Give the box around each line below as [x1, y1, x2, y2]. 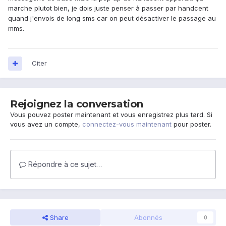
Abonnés [134, 213, 162, 222]
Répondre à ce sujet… [26, 160, 102, 169]
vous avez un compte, [10, 120, 82, 129]
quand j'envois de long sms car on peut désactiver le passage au [8, 14, 216, 23]
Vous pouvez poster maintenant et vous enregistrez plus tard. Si [10, 110, 212, 119]
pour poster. [172, 120, 211, 129]
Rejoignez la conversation [10, 98, 143, 110]
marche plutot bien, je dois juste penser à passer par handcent [8, 4, 208, 13]
